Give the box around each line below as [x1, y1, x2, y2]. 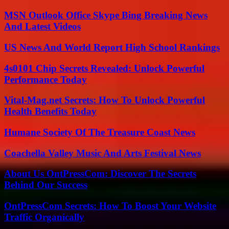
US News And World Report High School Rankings [4, 41, 220, 53]
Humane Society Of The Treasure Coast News [4, 126, 195, 138]
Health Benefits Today [4, 106, 97, 117]
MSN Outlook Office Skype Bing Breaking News [4, 10, 208, 21]
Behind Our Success [4, 179, 87, 191]
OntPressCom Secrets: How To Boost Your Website [4, 200, 216, 212]
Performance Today [4, 74, 87, 85]
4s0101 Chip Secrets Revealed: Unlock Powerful [4, 62, 204, 74]
